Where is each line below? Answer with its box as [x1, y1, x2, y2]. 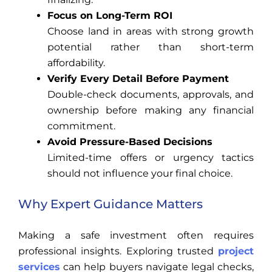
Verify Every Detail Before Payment [47, 73, 229, 85]
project [218, 245, 254, 257]
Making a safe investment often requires [18, 229, 254, 242]
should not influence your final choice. [47, 168, 233, 180]
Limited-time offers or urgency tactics [47, 152, 254, 164]
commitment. [47, 120, 115, 132]
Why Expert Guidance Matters [18, 197, 203, 212]
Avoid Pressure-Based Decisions [47, 136, 212, 148]
